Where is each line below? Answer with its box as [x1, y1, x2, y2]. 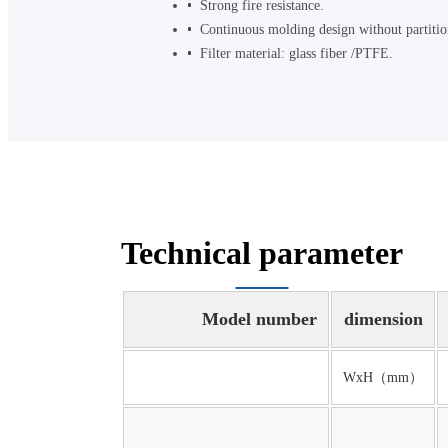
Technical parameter [121, 236, 404, 272]
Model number [201, 309, 317, 330]
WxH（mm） [343, 369, 424, 386]
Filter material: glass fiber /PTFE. [200, 44, 394, 61]
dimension [343, 309, 423, 330]
